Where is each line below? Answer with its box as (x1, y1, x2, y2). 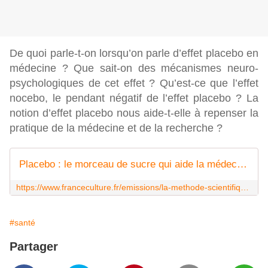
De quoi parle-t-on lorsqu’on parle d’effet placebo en (10, 47, 258, 60)
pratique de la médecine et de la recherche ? (10, 122, 223, 135)
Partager (10, 240, 58, 254)
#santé (10, 218, 35, 228)
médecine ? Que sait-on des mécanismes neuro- (10, 62, 258, 75)
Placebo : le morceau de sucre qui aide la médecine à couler (237, 159, 247, 170)
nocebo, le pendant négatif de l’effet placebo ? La (10, 92, 258, 105)
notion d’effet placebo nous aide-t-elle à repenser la (10, 107, 258, 120)
